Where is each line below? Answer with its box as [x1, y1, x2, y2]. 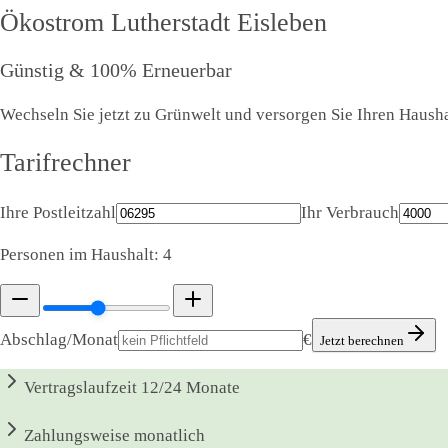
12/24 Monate [141, 377, 240, 397]
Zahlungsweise [24, 425, 130, 445]
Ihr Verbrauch [301, 202, 399, 222]
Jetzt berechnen [320, 332, 404, 348]
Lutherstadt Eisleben [111, 8, 327, 38]
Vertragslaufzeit [24, 377, 137, 397]
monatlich [134, 425, 205, 445]
